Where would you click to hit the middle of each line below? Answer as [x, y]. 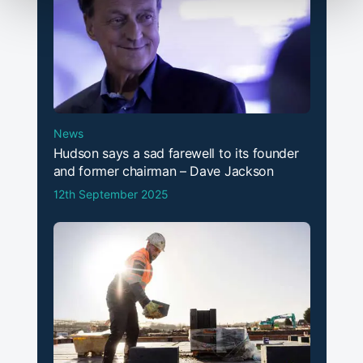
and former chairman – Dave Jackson [163, 172]
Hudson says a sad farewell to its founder [176, 154]
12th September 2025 [111, 195]
